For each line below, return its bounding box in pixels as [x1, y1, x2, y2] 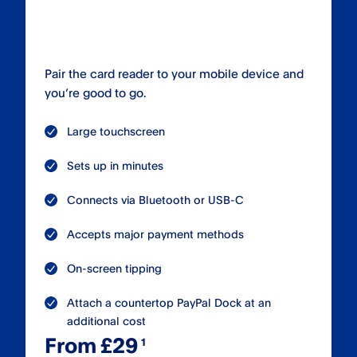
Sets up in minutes [67, 159, 163, 173]
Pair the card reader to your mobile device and [45, 66, 304, 82]
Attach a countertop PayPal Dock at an [67, 296, 271, 310]
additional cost [67, 314, 146, 328]
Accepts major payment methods [67, 227, 244, 241]
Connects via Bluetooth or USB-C [67, 193, 244, 207]
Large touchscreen [67, 124, 165, 139]
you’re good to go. [45, 85, 147, 101]
